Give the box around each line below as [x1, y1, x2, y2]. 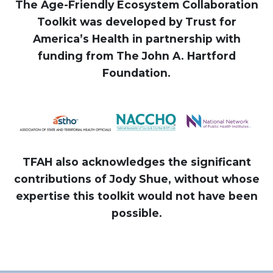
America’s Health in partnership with [32, 32, 241, 45]
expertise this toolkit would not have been [15, 189, 258, 202]
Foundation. [102, 66, 171, 79]
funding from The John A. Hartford [37, 49, 236, 62]
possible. [111, 206, 162, 219]
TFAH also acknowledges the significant [22, 155, 251, 168]
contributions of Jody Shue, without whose [13, 172, 260, 185]
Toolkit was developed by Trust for [37, 15, 236, 28]
